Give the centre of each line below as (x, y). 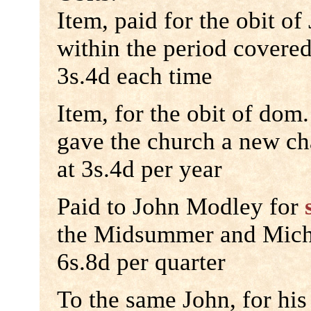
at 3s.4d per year (139, 169)
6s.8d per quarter (141, 262)
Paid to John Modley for (180, 207)
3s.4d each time (134, 76)
